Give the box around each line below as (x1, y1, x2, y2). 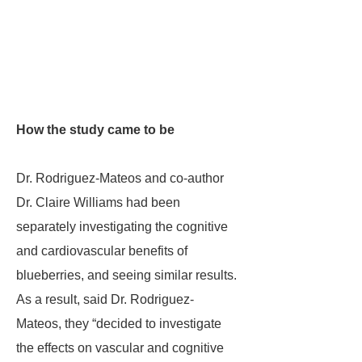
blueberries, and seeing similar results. (16, 268, 237, 282)
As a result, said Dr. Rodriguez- (16, 293, 194, 306)
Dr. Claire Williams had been (16, 196, 180, 209)
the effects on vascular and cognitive (16, 341, 224, 355)
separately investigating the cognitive (16, 220, 228, 234)
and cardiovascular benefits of (16, 244, 187, 258)
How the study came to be (16, 123, 175, 137)
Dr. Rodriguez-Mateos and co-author (16, 171, 224, 185)
